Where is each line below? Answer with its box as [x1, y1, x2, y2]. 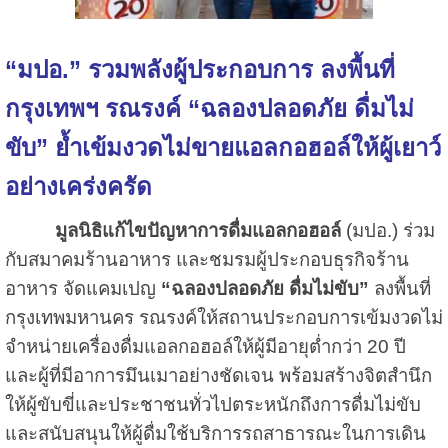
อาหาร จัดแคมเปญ [4, 277, 161, 299]
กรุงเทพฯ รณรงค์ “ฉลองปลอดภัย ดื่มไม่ [4, 94, 414, 122]
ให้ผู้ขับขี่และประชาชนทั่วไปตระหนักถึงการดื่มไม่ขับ [4, 393, 421, 415]
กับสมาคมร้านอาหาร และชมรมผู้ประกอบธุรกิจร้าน [4, 248, 409, 270]
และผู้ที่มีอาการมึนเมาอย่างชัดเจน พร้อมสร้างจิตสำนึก [4, 364, 432, 386]
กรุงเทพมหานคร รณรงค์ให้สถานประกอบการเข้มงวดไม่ [4, 306, 443, 328]
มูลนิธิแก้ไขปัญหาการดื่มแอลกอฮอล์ [54, 219, 341, 241]
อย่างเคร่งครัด [4, 172, 152, 200]
